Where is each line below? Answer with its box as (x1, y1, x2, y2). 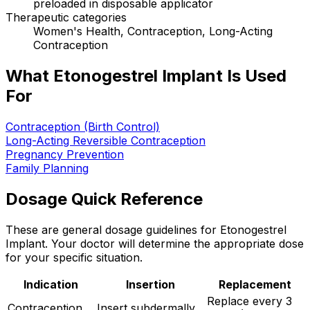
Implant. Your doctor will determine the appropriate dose (6, 236, 304, 250)
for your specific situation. (6, 250, 143, 264)
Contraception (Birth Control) (6, 119, 160, 134)
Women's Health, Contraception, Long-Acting (33, 24, 273, 38)
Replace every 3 (207, 293, 292, 308)
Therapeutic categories (6, 10, 127, 24)
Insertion (126, 277, 175, 291)
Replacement (218, 277, 291, 291)
